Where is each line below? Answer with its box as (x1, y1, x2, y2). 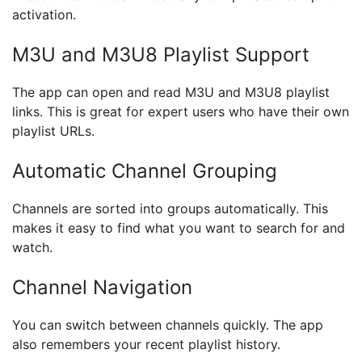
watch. (12, 239, 53, 255)
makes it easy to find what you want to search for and (12, 220, 345, 236)
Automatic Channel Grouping (12, 159, 277, 183)
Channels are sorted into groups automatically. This (12, 200, 328, 217)
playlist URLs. (12, 123, 95, 139)
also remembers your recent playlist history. (12, 336, 280, 352)
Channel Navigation (12, 276, 192, 299)
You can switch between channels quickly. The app (12, 317, 323, 333)
